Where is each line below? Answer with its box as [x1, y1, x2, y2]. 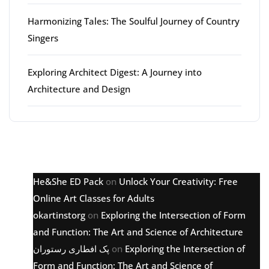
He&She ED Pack [33, 175, 103, 188]
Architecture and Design [28, 83, 130, 95]
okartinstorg [33, 209, 85, 222]
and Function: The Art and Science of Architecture [33, 226, 243, 238]
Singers [28, 32, 58, 44]
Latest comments [9, 135, 175, 162]
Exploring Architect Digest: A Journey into [28, 66, 202, 79]
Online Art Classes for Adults [33, 192, 154, 205]
